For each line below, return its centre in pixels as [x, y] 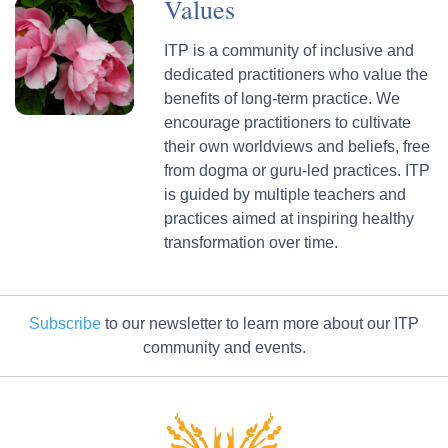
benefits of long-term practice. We [282, 99]
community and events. [224, 348]
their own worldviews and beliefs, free [297, 147]
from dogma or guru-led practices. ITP [297, 171]
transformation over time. [251, 243]
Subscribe [65, 324]
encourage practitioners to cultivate [288, 123]
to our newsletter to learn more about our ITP [260, 324]
